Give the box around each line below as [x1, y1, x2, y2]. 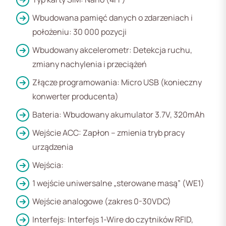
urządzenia [32, 141, 73, 152]
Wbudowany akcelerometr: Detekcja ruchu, [32, 44, 192, 55]
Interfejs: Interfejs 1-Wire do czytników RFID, [32, 213, 193, 225]
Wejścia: [32, 159, 64, 171]
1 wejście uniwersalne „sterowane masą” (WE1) [32, 177, 204, 189]
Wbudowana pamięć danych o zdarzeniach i [32, 12, 193, 23]
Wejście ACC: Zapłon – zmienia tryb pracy [32, 127, 185, 138]
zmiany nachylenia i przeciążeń [32, 58, 147, 70]
